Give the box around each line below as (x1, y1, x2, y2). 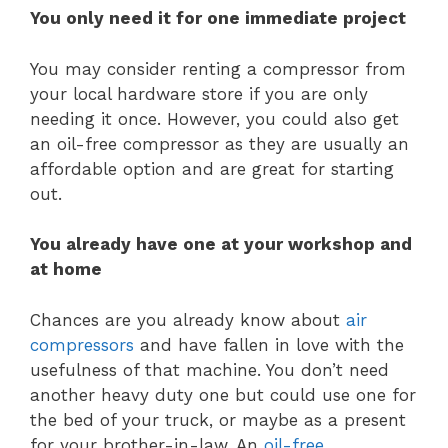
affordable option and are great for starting (30, 158, 394, 179)
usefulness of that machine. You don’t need (30, 359, 389, 380)
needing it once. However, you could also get (30, 108, 399, 129)
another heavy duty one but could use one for (30, 384, 416, 405)
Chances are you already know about (30, 309, 346, 330)
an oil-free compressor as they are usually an (30, 133, 409, 154)
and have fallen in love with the (134, 334, 404, 355)
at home (30, 259, 102, 280)
